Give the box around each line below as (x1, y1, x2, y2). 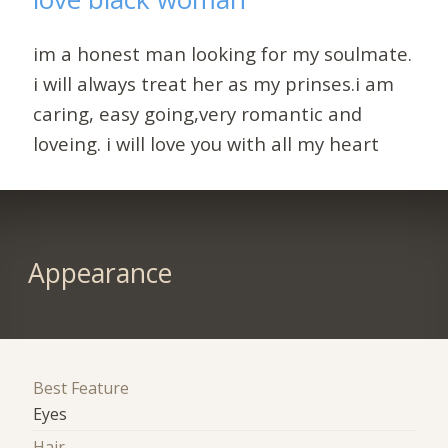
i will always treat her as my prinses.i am (33, 70, 395, 96)
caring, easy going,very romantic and (33, 100, 363, 126)
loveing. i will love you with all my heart (33, 130, 380, 156)
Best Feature (33, 377, 130, 400)
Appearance (27, 255, 172, 292)
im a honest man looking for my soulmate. (33, 40, 413, 66)
